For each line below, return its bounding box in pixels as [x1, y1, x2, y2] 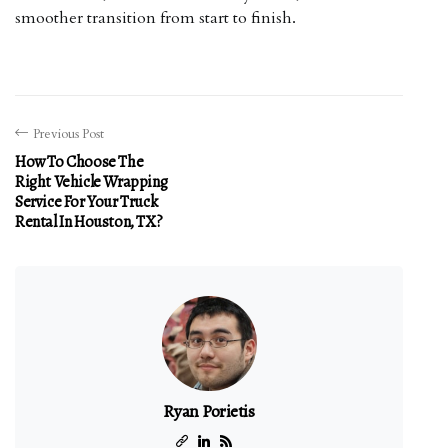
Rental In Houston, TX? [15, 211, 163, 233]
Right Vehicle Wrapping [15, 171, 168, 193]
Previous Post [33, 125, 104, 143]
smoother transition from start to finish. [15, 7, 296, 29]
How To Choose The [15, 151, 144, 173]
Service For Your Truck [15, 191, 158, 213]
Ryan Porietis [163, 399, 255, 423]
